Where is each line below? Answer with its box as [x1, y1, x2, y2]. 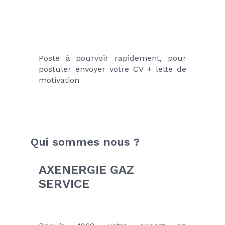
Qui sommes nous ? [30, 136, 140, 149]
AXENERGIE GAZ [38, 163, 134, 177]
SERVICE [38, 177, 89, 191]
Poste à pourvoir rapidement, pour [38, 53, 187, 63]
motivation [38, 75, 79, 85]
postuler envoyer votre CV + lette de [38, 64, 187, 74]
